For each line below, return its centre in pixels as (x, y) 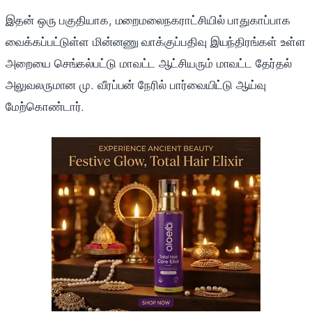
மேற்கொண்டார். (45, 107)
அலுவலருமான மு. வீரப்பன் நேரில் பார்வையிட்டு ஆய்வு (136, 85)
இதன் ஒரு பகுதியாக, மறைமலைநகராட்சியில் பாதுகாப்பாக (148, 21)
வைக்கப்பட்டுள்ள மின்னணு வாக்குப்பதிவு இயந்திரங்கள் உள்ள (156, 42)
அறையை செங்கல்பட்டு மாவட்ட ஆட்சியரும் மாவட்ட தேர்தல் (149, 64)
